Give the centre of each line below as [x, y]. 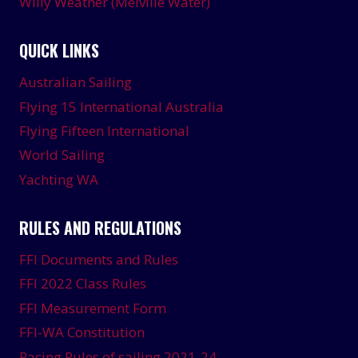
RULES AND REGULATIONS [100, 227]
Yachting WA [59, 180]
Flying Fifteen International [104, 131]
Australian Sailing [76, 82]
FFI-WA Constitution [82, 332]
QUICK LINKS [59, 50]
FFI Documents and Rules [99, 260]
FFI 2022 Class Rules [83, 284]
